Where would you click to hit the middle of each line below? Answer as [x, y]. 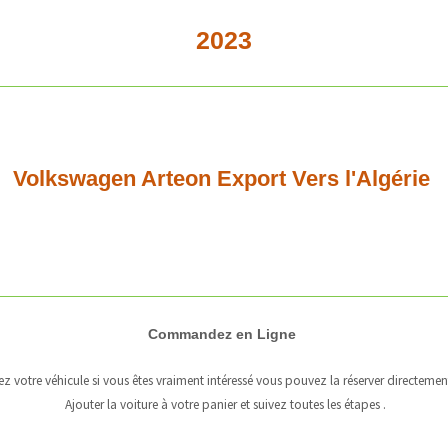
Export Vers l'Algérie [326, 179]
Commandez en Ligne [224, 334]
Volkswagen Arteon [114, 179]
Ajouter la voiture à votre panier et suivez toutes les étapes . [224, 405]
